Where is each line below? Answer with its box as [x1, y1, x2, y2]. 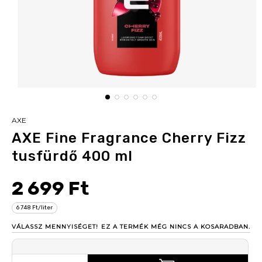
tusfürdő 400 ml [12, 148, 133, 164]
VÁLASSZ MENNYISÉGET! [12, 223, 98, 230]
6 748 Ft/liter [16, 204, 53, 211]
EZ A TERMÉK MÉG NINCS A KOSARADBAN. [101, 223, 250, 230]
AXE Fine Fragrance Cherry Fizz [12, 130, 246, 146]
